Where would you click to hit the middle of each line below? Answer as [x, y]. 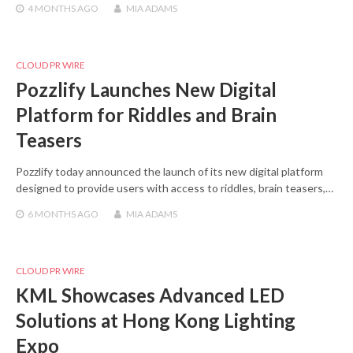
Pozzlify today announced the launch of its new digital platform [169, 172]
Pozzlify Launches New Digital [146, 90]
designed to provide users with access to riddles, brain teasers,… [175, 188]
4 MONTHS [52, 9]
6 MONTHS [52, 214]
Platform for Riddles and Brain [146, 115]
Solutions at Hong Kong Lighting [156, 321]
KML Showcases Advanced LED [150, 295]
